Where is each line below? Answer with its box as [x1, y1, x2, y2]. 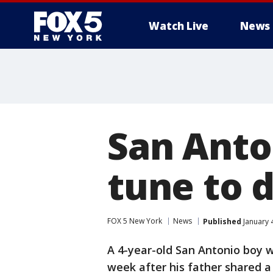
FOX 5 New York [107, 216, 162, 226]
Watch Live [149, 19, 208, 33]
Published [203, 216, 241, 227]
